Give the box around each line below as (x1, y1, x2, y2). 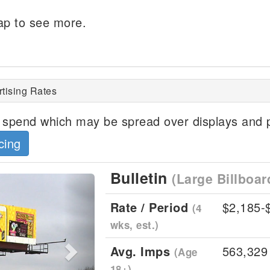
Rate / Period (110, 198, 192, 216)
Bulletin (110, 167, 172, 189)
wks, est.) (110, 218, 159, 232)
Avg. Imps (110, 242, 174, 260)
